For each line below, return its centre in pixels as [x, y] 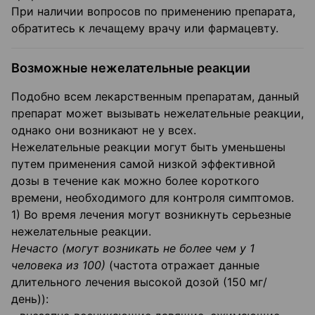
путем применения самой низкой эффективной [143, 164]
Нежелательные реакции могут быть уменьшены [148, 147]
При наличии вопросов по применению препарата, [153, 12]
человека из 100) [58, 265]
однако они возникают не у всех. [104, 130]
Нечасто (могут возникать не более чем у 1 [133, 249]
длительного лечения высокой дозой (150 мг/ [139, 282]
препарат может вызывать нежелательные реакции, [157, 114]
